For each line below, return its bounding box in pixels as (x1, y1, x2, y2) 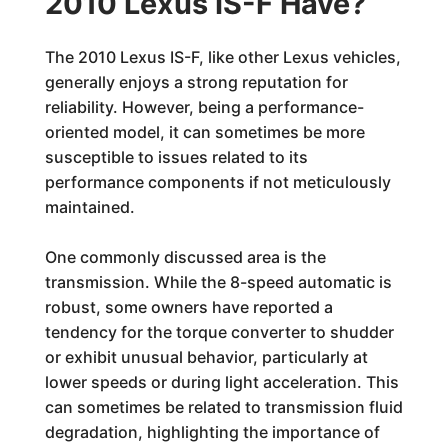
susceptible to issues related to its (44, 147, 308, 167)
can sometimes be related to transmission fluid (44, 397, 403, 417)
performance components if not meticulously (44, 172, 391, 192)
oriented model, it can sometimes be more (44, 122, 365, 142)
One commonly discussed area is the (44, 247, 326, 267)
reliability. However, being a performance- (44, 97, 364, 117)
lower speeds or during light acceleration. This (44, 372, 399, 392)
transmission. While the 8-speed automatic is (44, 272, 392, 292)
